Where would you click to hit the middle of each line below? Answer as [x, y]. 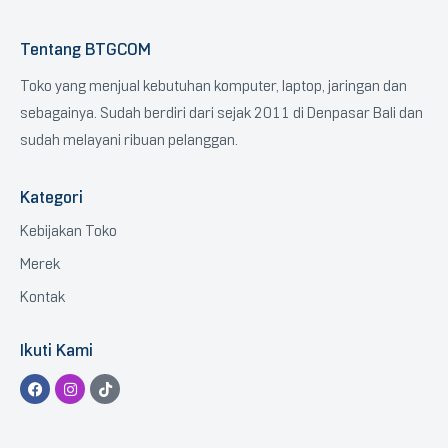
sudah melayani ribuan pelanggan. [130, 140]
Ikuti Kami [56, 350]
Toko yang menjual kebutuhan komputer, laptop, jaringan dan [213, 86]
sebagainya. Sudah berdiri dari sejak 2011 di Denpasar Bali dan [221, 113]
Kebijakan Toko [68, 231]
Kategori [51, 197]
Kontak [42, 297]
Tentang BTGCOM [85, 49]
